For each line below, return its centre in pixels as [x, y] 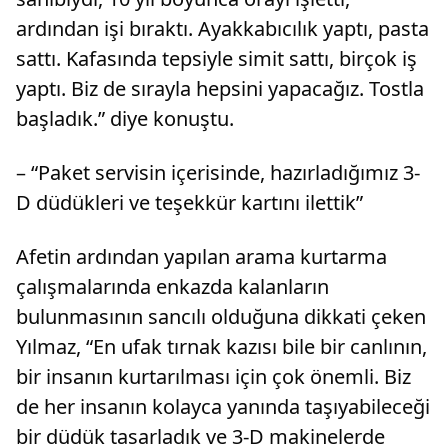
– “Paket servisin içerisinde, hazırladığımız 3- [218, 173]
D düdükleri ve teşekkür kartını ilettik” [189, 203]
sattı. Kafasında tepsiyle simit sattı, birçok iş [216, 59]
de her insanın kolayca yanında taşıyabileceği [223, 407]
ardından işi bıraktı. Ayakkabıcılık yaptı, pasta [222, 29]
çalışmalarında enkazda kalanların [172, 287]
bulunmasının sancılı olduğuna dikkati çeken [221, 317]
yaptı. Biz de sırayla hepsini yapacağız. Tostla [220, 89]
